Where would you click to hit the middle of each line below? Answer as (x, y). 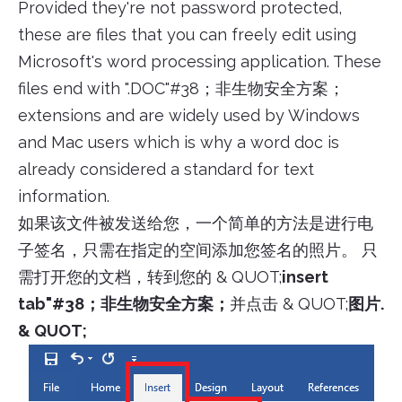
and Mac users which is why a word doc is (179, 143)
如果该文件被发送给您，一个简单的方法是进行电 (196, 223)
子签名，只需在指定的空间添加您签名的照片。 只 (198, 250)
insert (305, 277)
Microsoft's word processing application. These (200, 62)
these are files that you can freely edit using (187, 35)
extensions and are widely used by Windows (189, 116)
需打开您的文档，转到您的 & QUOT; (150, 277)
